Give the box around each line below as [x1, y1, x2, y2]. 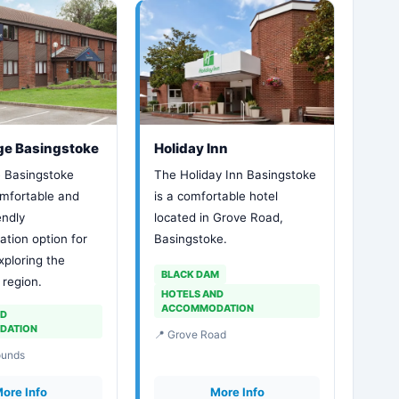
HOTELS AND [161, 288, 224, 300]
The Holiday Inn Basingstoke [154, 167, 317, 182]
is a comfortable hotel [154, 189, 279, 203]
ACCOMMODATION [161, 302, 255, 314]
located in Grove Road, [154, 210, 284, 224]
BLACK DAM [161, 268, 220, 281]
